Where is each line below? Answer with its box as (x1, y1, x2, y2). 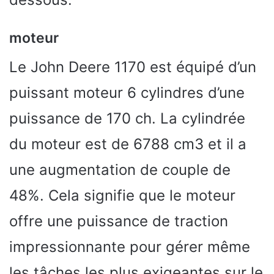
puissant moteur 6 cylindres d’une (9, 84, 245, 102)
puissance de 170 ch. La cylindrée (9, 109, 245, 127)
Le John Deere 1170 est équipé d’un (9, 58, 256, 76)
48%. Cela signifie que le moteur (9, 187, 235, 204)
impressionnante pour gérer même (9, 238, 250, 256)
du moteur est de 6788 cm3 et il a (9, 135, 246, 153)
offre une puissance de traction (9, 212, 228, 230)
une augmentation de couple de (9, 161, 231, 179)
